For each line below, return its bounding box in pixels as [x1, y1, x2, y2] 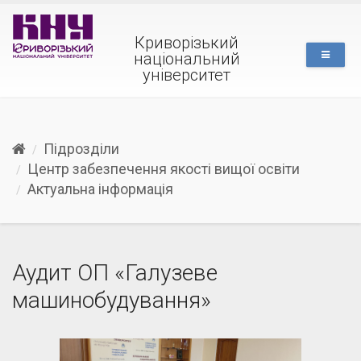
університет [143, 65, 230, 85]
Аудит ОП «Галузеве [12, 259, 218, 286]
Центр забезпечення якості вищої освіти [27, 160, 300, 177]
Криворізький [135, 33, 239, 52]
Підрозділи [44, 140, 119, 157]
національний [133, 49, 240, 68]
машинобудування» [12, 287, 211, 313]
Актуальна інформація [27, 180, 173, 197]
